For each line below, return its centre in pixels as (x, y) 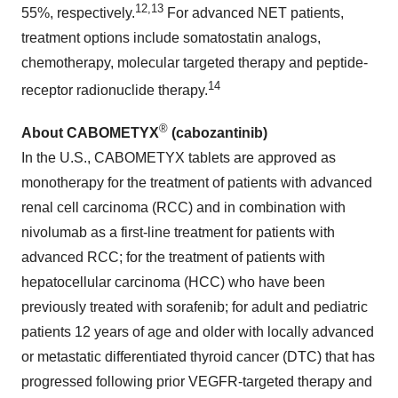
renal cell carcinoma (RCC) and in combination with (183, 207)
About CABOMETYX (90, 132)
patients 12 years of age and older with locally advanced (198, 331)
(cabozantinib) (218, 132)
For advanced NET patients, (255, 13)
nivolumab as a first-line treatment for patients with (178, 232)
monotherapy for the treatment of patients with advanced (197, 182)
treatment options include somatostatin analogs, (171, 38)
